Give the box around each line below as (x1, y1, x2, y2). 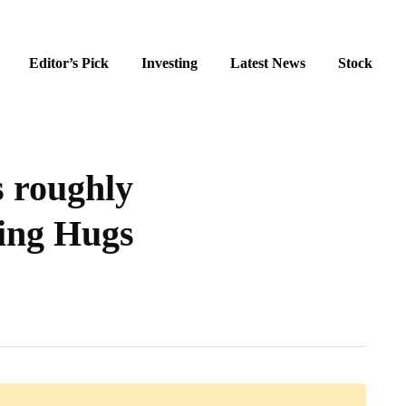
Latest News (230, 55, 305, 71)
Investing (141, 55, 198, 71)
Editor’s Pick (29, 55, 109, 71)
